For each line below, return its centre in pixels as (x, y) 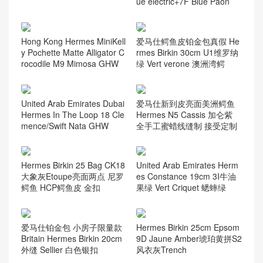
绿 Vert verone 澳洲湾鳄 (180, 63)
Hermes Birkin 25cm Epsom (188, 227)
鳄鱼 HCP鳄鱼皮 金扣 (61, 188)
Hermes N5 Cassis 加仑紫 (184, 114)
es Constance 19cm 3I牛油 (186, 176)
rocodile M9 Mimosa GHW (70, 63)
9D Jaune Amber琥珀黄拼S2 (189, 239)
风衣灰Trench (161, 250)
